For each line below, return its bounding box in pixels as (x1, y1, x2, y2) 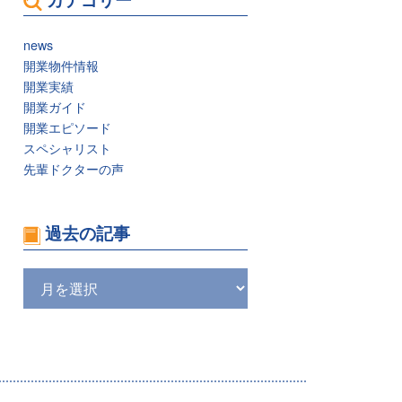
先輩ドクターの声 (23, 159, 124, 179)
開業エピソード (23, 118, 111, 137)
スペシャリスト (23, 138, 111, 158)
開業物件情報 (23, 56, 99, 75)
